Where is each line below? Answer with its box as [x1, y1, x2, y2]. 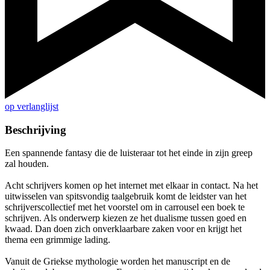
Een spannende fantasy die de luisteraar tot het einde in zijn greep [5, 148, 253, 159]
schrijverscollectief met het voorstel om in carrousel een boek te [5, 202, 245, 213]
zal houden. [5, 159, 49, 169]
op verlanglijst [5, 101, 58, 112]
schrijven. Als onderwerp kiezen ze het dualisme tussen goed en [5, 213, 246, 224]
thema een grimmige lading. [5, 234, 110, 245]
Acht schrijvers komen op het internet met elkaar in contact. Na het [5, 180, 258, 191]
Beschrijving [5, 123, 66, 136]
